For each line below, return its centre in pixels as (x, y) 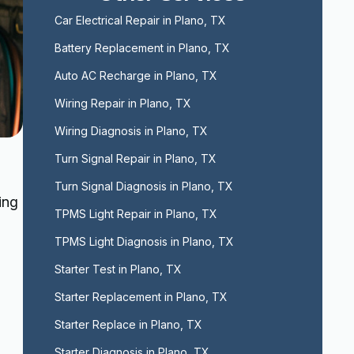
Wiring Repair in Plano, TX (122, 103)
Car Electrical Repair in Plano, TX (140, 20)
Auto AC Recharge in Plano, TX (136, 75)
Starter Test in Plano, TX (118, 269)
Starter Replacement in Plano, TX (141, 297)
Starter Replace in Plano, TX (128, 324)
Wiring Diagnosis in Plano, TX (131, 131)
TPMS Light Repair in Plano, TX (136, 214)
